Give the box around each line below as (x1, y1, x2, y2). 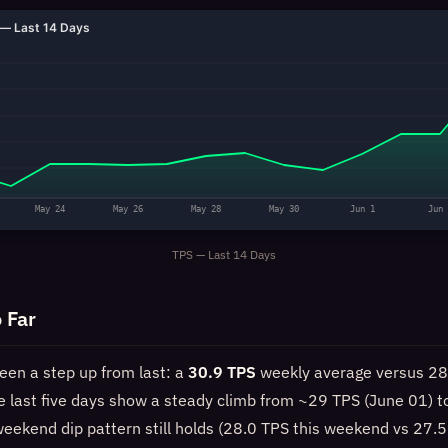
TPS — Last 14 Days (172, 247, 276, 262)
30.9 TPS (188, 362, 256, 382)
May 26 (113, 204, 143, 214)
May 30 (269, 204, 299, 214)
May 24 (35, 204, 65, 214)
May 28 (191, 204, 221, 214)
